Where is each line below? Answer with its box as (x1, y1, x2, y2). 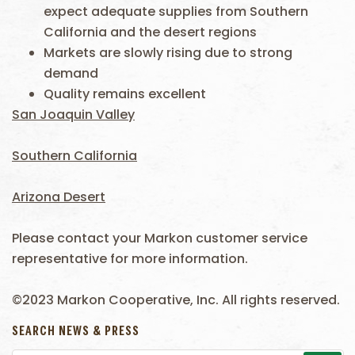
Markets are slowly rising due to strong (44, 44, 292, 62)
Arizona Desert (12, 188, 105, 206)
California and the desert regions (44, 23, 257, 41)
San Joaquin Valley (12, 105, 135, 124)
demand (44, 64, 98, 82)
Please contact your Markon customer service (12, 229, 307, 247)
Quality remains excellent (44, 85, 206, 103)
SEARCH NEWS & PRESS (12, 326, 139, 338)
